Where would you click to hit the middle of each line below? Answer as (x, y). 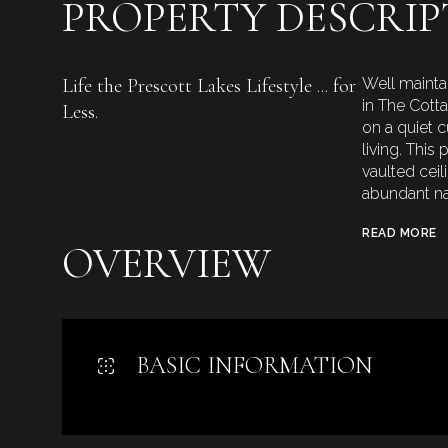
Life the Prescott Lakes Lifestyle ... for (209, 86)
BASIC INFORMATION (254, 365)
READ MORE (399, 233)
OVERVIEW (166, 263)
